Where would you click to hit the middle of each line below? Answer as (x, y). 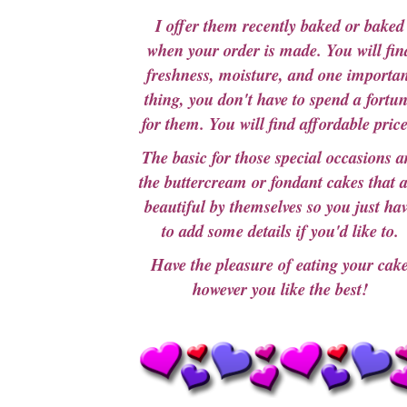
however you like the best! (280, 289)
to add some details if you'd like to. (280, 231)
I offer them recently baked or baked (280, 25)
